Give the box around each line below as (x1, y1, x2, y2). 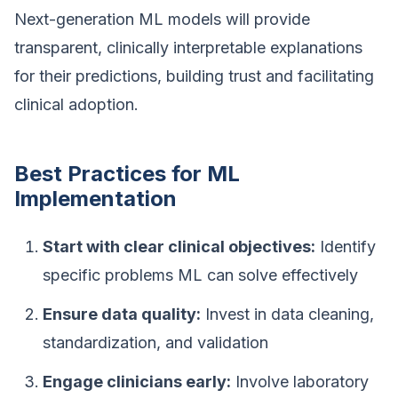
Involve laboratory (231, 372, 369, 391)
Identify (315, 237, 376, 256)
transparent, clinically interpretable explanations (14, 38, 362, 57)
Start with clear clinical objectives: (43, 237, 315, 256)
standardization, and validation (43, 333, 268, 352)
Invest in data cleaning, (201, 305, 374, 323)
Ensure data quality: (43, 305, 201, 323)
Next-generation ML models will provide (14, 10, 310, 28)
